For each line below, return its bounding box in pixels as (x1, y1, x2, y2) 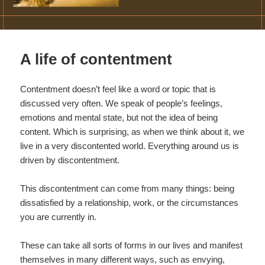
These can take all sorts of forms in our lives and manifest (20, 240, 243, 250)
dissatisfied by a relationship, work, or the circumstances (20, 197, 239, 208)
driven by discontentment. (20, 154, 120, 165)
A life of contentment (20, 50, 173, 68)
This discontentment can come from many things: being (20, 183, 235, 193)
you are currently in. (20, 211, 97, 222)
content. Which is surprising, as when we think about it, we (20, 126, 245, 137)
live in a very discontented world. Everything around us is (20, 140, 240, 151)
